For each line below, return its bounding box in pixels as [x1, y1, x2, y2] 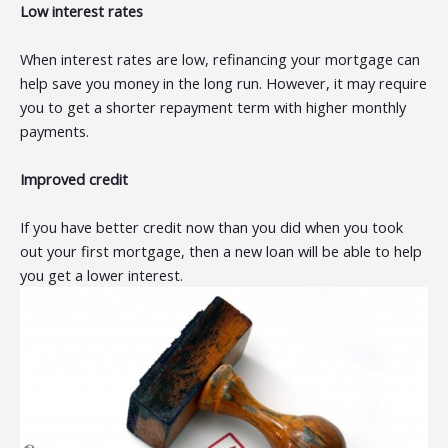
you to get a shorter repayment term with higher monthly [20, 97, 406, 118]
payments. [20, 121, 89, 142]
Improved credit [20, 169, 128, 190]
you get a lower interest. [20, 265, 183, 286]
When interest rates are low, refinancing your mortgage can [20, 49, 420, 70]
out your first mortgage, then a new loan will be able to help [20, 241, 422, 262]
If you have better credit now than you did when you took [20, 217, 403, 238]
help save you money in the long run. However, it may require [20, 73, 427, 94]
